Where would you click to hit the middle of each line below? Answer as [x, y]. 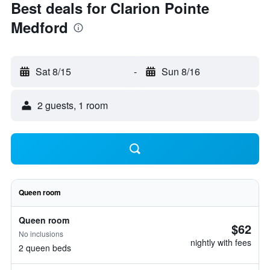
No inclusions [41, 234]
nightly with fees [221, 242]
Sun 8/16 [181, 71]
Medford [39, 27]
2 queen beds [45, 248]
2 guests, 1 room [73, 105]
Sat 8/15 [53, 71]
